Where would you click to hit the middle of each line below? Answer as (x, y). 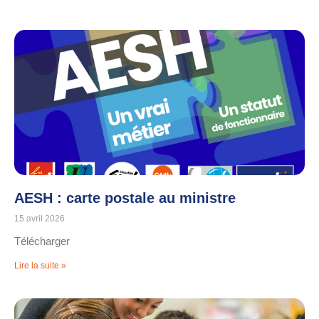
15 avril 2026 (40, 219)
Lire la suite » (40, 266)
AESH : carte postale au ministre (125, 198)
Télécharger (42, 241)
